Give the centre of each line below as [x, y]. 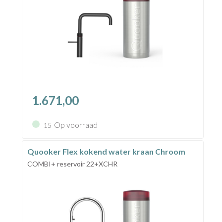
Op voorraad [76, 125]
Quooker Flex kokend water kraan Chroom [106, 152]
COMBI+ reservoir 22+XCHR [72, 164]
